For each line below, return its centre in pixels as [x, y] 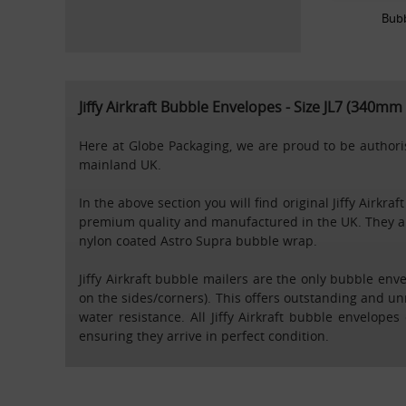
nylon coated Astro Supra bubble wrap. [198, 240]
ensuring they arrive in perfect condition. [204, 335]
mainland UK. [120, 164]
